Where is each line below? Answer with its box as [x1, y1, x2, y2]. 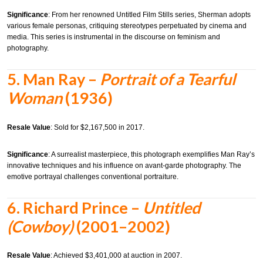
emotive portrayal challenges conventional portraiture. [7, 172, 178, 181]
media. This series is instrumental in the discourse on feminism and [7, 33, 220, 42]
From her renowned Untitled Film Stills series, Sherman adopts [52, 11, 251, 19]
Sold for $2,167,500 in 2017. [54, 123, 144, 131]
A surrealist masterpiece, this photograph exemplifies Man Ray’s [51, 150, 255, 159]
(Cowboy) [7, 216, 73, 236]
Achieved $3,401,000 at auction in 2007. [53, 251, 182, 260]
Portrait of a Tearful [100, 69, 235, 89]
